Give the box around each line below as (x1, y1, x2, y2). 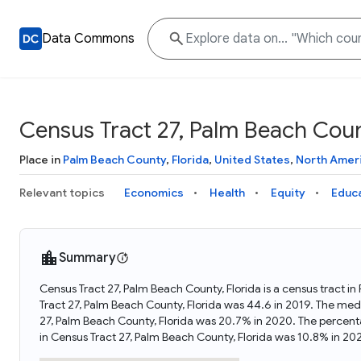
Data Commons (42, 31, 135, 47)
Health (210, 185, 245, 200)
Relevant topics (19, 185, 105, 200)
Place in (19, 152, 63, 167)
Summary (59, 250, 116, 266)
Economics (124, 185, 184, 200)
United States (214, 152, 290, 167)
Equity (271, 185, 305, 200)
